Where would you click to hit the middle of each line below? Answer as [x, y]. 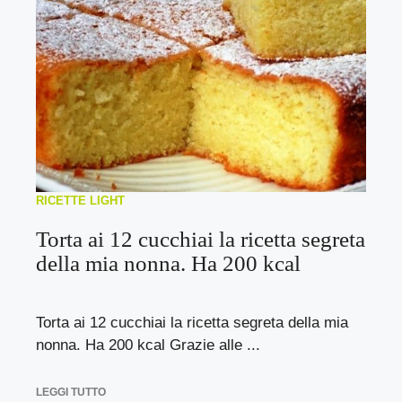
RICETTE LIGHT [80, 201]
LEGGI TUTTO [71, 392]
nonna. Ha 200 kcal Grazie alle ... [148, 345]
